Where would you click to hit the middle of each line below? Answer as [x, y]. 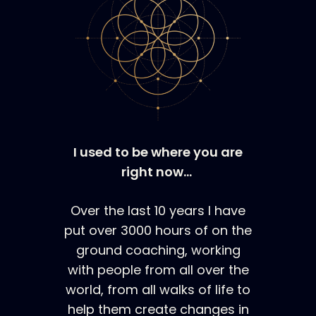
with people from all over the [158, 270]
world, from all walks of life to [158, 290]
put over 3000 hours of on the [158, 231]
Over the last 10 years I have [158, 211]
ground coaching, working [158, 250]
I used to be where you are [158, 152]
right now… [158, 172]
